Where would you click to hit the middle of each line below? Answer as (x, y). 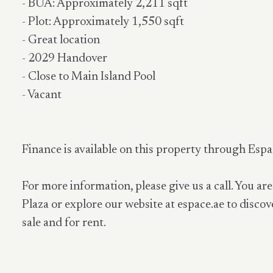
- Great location (61, 40)
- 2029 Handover (65, 58)
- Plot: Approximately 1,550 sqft (103, 22)
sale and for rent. (64, 223)
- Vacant (42, 95)
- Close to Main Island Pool (89, 77)
